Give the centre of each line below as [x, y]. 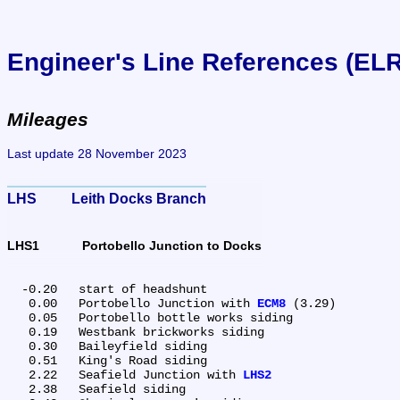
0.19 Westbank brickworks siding [18, 332]
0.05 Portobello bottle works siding [18, 317]
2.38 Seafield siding [18, 389]
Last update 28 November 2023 [97, 153]
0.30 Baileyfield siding [18, 346]
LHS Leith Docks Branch [139, 199]
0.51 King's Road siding [18, 360]
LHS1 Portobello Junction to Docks [172, 246]
